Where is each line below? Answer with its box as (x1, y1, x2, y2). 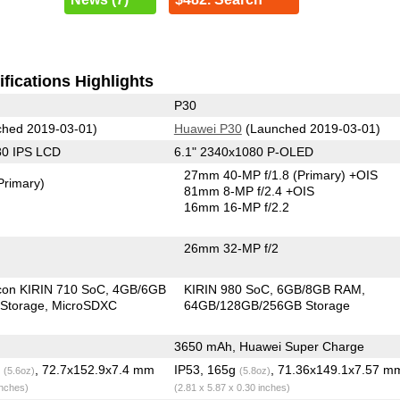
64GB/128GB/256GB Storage (184, 297, 351, 312)
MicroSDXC (52, 297, 118, 312)
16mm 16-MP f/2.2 (184, 199, 290, 214)
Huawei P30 (173, 121, 242, 136)
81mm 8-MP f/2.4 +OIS (184, 183, 315, 198)
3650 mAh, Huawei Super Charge (173, 338, 364, 354)
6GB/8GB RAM (277, 281, 362, 296)
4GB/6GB (112, 281, 167, 296)
